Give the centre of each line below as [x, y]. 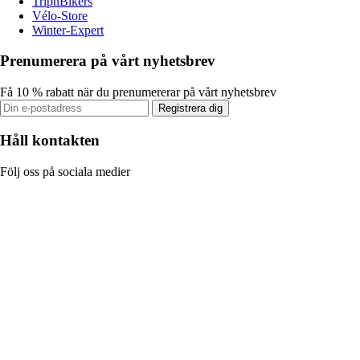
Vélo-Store [60, 15]
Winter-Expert [68, 30]
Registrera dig [190, 108]
